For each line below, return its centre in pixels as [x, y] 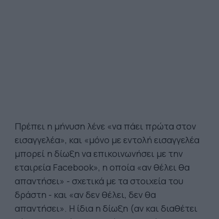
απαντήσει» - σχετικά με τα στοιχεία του [99, 181]
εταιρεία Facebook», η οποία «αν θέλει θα [102, 167]
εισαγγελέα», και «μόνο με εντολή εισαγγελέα [107, 140]
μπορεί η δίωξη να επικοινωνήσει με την [99, 153]
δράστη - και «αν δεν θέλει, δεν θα [85, 195]
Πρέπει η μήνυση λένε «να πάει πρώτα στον [105, 126]
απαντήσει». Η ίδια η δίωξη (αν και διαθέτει [106, 208]
